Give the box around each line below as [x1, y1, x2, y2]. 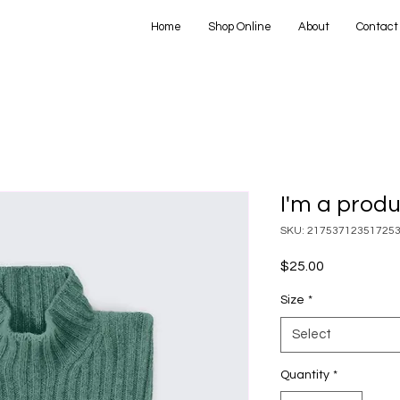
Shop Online [208, 21, 271, 33]
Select [292, 328, 331, 341]
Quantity [280, 369, 329, 381]
